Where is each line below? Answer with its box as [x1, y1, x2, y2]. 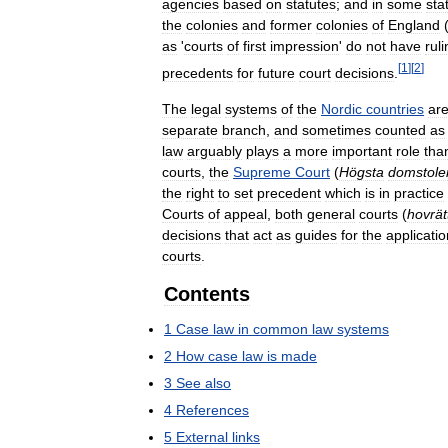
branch [222, 121, 266, 138]
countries [366, 100, 424, 117]
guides [295, 226, 337, 243]
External [176, 428, 228, 445]
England [388, 17, 440, 33]
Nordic [321, 100, 362, 117]
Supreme [233, 163, 291, 180]
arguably [187, 142, 242, 159]
